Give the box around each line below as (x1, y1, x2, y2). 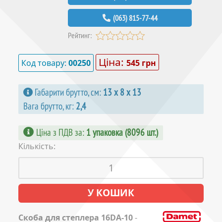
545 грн (126, 57, 156, 69)
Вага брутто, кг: (23, 100, 76, 112)
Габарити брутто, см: (35, 86, 103, 99)
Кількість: (18, 141, 55, 152)
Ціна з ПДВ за (36, 126, 82, 139)
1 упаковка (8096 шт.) (86, 126, 158, 139)
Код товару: (21, 57, 68, 69)
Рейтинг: (68, 30, 92, 41)
